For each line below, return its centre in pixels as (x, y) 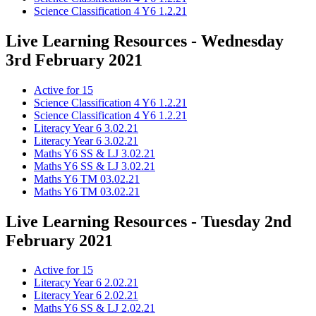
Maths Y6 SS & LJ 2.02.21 (95, 308)
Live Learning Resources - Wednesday (145, 41)
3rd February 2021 (74, 60)
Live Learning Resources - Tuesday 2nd (148, 221)
